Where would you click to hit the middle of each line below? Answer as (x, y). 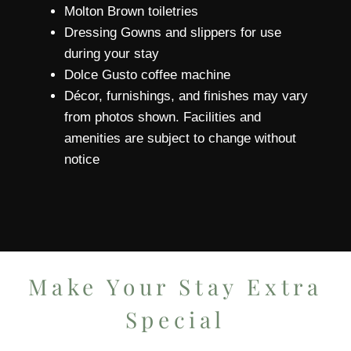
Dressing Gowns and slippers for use (173, 33)
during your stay (112, 54)
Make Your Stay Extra (175, 287)
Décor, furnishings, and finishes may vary (186, 96)
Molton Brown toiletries (131, 12)
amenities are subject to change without (180, 139)
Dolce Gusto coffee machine (147, 75)
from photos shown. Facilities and (163, 118)
